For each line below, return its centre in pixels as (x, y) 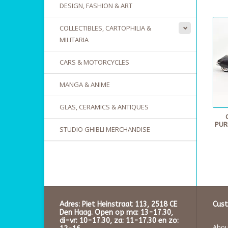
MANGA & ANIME (85, 84)
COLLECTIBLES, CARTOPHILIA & (105, 28)
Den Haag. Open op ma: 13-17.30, (116, 213)
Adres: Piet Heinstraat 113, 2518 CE (118, 205)
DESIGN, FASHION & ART (96, 6)
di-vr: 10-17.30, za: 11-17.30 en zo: (119, 221)
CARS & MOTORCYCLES (94, 62)
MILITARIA (74, 40)
